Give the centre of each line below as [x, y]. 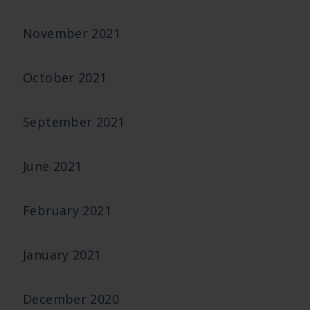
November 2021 [72, 33]
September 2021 [74, 122]
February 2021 [67, 210]
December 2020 [71, 299]
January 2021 [62, 255]
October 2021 [65, 77]
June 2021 [53, 166]
